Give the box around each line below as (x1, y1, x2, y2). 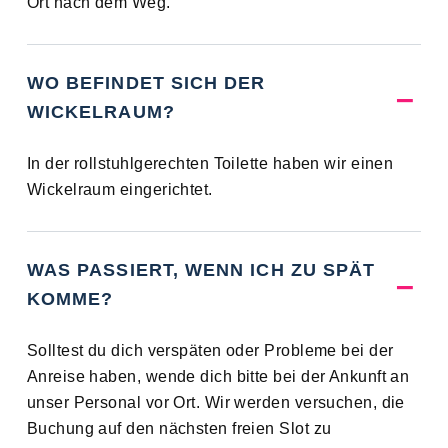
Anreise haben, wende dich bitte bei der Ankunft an (26, 368, 410, 386)
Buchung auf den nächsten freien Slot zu (26, 420, 332, 438)
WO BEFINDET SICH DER (26, 73, 266, 94)
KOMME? (26, 289, 114, 310)
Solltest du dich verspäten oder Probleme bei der (26, 342, 394, 360)
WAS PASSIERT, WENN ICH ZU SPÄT (26, 260, 376, 281)
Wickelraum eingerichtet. (26, 181, 213, 199)
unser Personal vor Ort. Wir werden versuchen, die (26, 394, 405, 412)
